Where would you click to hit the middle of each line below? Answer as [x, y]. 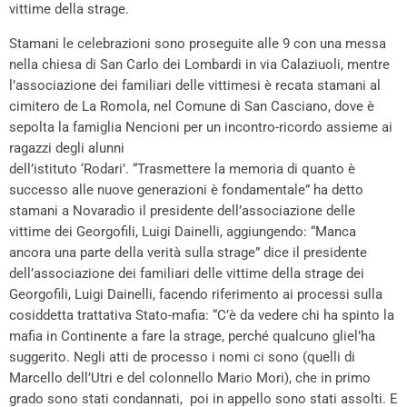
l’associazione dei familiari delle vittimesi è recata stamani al [195, 86]
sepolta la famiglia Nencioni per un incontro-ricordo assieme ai [201, 128]
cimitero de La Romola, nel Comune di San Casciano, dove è [192, 107]
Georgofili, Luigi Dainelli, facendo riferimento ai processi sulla [196, 295]
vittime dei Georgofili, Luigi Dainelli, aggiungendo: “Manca [183, 232]
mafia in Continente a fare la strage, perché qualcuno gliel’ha [192, 337]
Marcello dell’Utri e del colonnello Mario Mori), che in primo [190, 378]
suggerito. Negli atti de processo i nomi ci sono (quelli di [182, 357]
